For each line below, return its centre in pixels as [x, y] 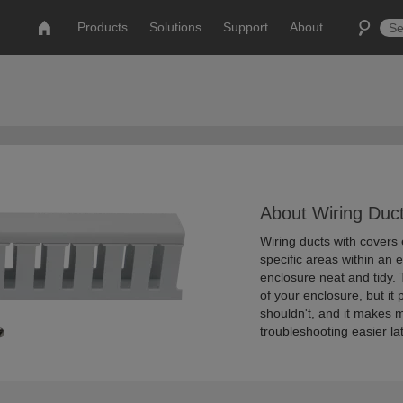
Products [103, 27]
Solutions [176, 27]
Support [246, 27]
